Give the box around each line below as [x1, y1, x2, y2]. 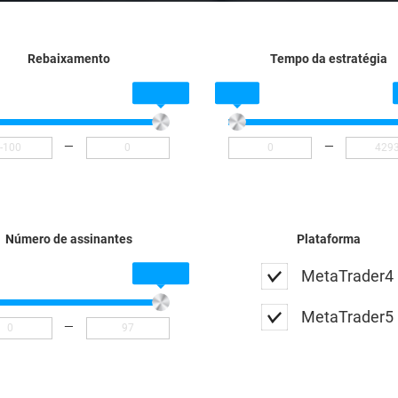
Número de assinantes [5, 231, 133, 246]
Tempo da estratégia [270, 51, 388, 66]
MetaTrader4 [301, 266, 394, 285]
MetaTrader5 [301, 306, 394, 326]
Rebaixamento [28, 51, 111, 66]
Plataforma [297, 231, 362, 246]
